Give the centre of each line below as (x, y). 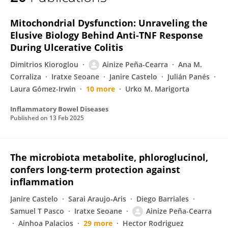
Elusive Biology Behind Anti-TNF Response (107, 35)
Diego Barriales (163, 199)
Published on (30, 118)
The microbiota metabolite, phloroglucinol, (109, 157)
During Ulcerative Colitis (67, 47)
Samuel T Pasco (37, 211)
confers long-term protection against (95, 169)
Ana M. (190, 64)
